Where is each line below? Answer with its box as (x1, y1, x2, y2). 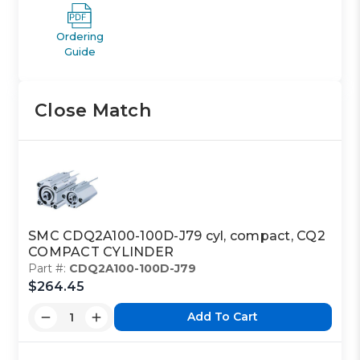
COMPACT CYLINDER (28, 243, 174, 260)
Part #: (28, 260, 70, 276)
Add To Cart (187, 309, 259, 325)
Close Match (35, 99, 151, 121)
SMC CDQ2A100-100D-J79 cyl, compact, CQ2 (28, 227, 325, 243)
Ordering (55, 29, 104, 43)
